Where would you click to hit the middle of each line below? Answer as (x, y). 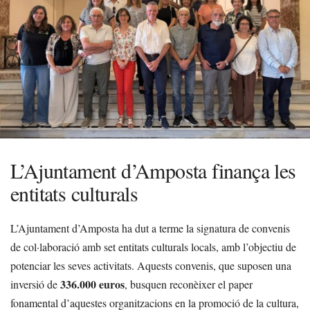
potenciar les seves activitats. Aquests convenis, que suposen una (151, 265)
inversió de (35, 284)
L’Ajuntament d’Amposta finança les (153, 170)
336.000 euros (92, 284)
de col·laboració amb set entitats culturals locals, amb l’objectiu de (153, 247)
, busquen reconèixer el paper (189, 284)
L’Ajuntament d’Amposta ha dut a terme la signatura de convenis (150, 228)
